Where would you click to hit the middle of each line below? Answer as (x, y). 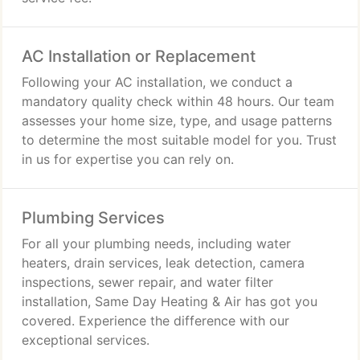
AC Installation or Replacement (139, 56)
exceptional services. (86, 340)
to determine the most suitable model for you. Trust (179, 140)
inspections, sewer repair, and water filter (147, 282)
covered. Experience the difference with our (155, 321)
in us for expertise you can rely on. (128, 159)
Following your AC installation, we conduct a (157, 82)
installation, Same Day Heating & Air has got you (170, 301)
